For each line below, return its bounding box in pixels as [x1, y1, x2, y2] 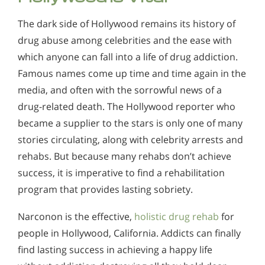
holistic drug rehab [134, 209, 219, 223]
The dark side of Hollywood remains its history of [18, 17, 235, 31]
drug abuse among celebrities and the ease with [18, 34, 232, 47]
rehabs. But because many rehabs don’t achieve [18, 150, 231, 163]
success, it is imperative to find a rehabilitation [18, 166, 225, 180]
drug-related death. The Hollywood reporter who [18, 100, 235, 114]
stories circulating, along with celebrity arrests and [18, 133, 243, 147]
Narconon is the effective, [18, 209, 134, 223]
